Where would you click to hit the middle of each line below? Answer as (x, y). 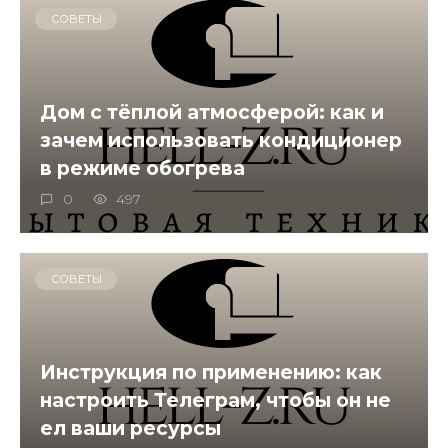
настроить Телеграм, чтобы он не (215, 399)
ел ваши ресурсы (130, 427)
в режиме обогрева (142, 167)
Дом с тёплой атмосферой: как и (212, 111)
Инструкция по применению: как (211, 371)
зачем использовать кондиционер (221, 139)
